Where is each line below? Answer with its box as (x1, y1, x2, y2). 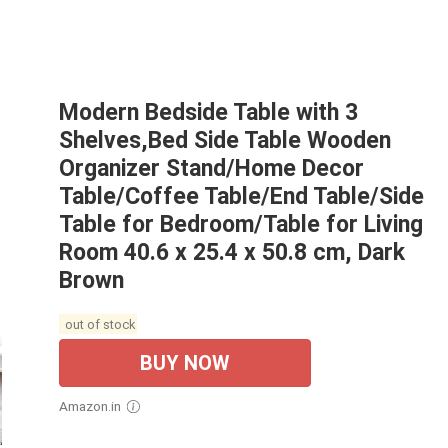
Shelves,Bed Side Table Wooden (59, 126, 391, 154)
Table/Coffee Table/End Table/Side (59, 182, 424, 210)
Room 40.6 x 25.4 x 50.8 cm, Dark (59, 238, 405, 266)
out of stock (61, 316, 135, 332)
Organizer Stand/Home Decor (59, 154, 364, 182)
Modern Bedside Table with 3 (59, 98, 358, 126)
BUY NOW (140, 350, 230, 375)
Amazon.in (68, 397, 121, 414)
